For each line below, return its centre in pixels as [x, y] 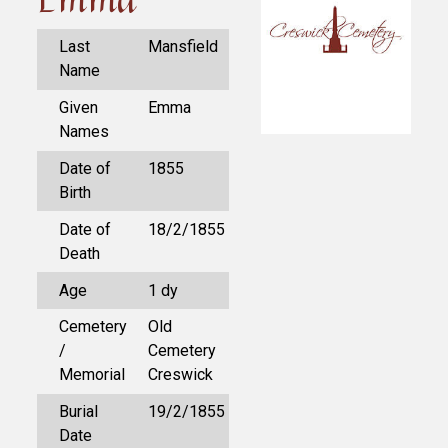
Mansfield [183, 47]
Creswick [181, 375]
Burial [78, 412]
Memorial [91, 375]
